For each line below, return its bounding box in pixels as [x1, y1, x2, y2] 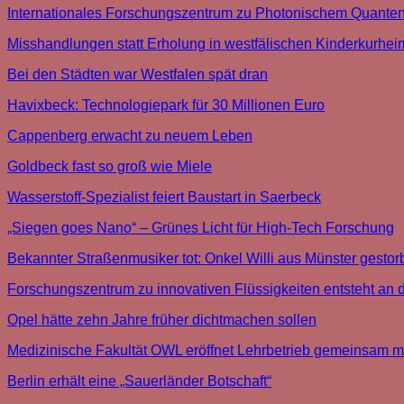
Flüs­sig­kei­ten [234, 281, 320, 298]
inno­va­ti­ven [157, 281, 231, 298]
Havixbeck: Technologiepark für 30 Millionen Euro [7, 97, 325, 114]
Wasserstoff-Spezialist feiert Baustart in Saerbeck [7, 189, 321, 206]
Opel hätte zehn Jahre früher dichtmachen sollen [7, 312, 317, 328]
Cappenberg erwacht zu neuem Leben [7, 128, 252, 144]
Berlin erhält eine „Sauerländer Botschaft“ [7, 373, 271, 390]
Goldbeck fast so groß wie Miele [7, 159, 212, 175]
